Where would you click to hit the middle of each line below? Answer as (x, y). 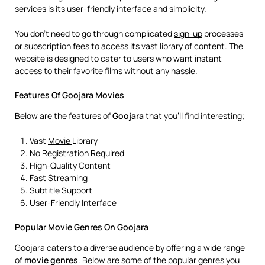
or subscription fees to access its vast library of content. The (129, 46)
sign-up (188, 33)
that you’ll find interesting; (194, 116)
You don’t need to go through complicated (94, 33)
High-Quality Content (70, 165)
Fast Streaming (59, 178)
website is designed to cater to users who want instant (118, 58)
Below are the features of (64, 116)
